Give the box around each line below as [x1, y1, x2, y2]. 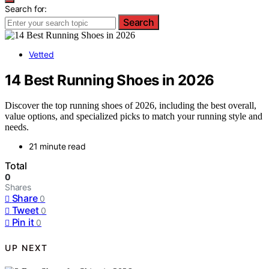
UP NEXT [5, 242, 48, 253]
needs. [5, 122, 29, 133]
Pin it [11, 216, 34, 229]
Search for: [5, 3, 47, 14]
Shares [5, 182, 31, 193]
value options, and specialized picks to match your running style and [5, 111, 262, 122]
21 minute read [29, 141, 86, 152]
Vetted [29, 49, 54, 59]
